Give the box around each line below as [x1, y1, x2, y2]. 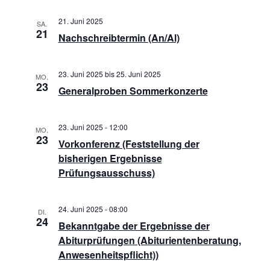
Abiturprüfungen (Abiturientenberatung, [58, 233, 241, 247]
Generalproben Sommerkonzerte [58, 84, 208, 98]
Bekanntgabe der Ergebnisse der [58, 219, 210, 233]
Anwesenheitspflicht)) [58, 248, 159, 262]
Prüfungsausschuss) [58, 166, 155, 180]
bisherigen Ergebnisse [58, 151, 162, 165]
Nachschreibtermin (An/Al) [58, 31, 180, 45]
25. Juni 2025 [116, 69, 161, 79]
